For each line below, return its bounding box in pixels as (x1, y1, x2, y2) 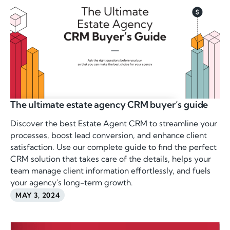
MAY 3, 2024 (15, 190, 60, 199)
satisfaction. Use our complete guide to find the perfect (10, 142, 217, 152)
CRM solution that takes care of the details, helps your (10, 154, 212, 164)
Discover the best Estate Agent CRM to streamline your (10, 119, 218, 129)
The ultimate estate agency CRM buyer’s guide (10, 98, 208, 110)
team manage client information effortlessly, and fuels (10, 166, 211, 176)
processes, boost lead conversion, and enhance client (10, 130, 207, 141)
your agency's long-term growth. (10, 178, 133, 188)
